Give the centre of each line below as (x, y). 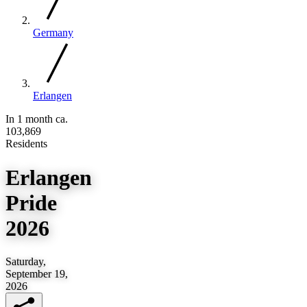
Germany (53, 32)
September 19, (37, 274)
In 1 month (30, 119)
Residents (26, 144)
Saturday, (26, 262)
